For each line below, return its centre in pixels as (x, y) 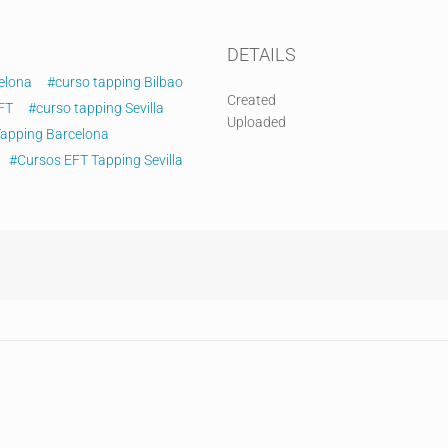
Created (252, 100)
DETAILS (262, 55)
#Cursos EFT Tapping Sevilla (96, 160)
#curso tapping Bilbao (115, 82)
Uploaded (257, 122)
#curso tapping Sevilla (96, 108)
